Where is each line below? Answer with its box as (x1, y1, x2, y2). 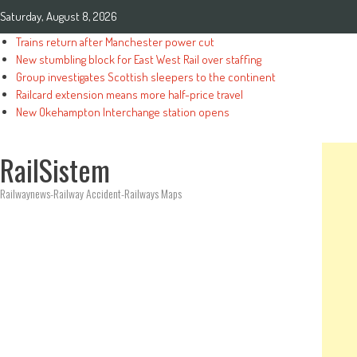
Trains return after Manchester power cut (16, 34, 214, 49)
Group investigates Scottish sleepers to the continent (16, 69, 276, 84)
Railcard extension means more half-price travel (16, 87, 243, 102)
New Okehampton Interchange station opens (16, 104, 229, 120)
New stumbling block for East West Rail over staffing (16, 52, 261, 67)
